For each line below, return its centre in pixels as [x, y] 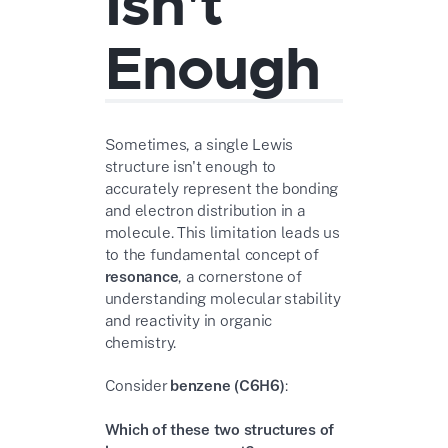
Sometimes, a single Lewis [198, 143]
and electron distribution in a [205, 209]
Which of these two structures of [219, 428]
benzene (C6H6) [227, 385]
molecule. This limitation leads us [222, 231]
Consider [137, 385]
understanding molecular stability [222, 297]
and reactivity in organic [188, 319]
